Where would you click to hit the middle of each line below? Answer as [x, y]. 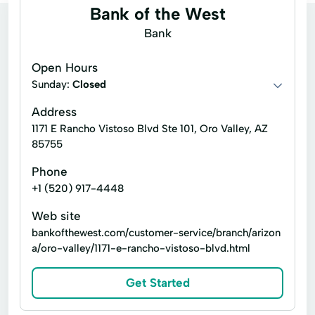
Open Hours [65, 67]
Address [54, 112]
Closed [89, 84]
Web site [56, 216]
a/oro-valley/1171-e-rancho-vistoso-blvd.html [141, 248]
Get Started [157, 283]
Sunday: [52, 84]
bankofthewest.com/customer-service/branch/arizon [156, 233]
